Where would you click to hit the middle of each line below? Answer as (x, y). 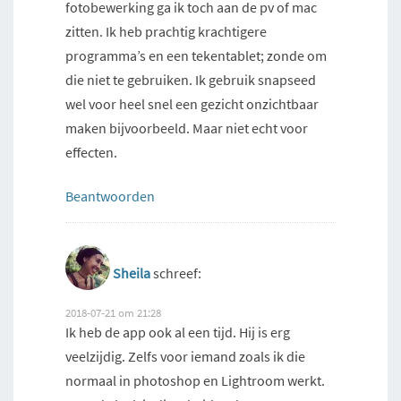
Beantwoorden (110, 196)
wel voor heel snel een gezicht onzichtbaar (192, 104)
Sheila (132, 273)
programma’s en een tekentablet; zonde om (196, 56)
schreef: (177, 273)
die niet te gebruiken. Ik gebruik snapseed (191, 80)
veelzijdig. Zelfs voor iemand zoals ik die (185, 357)
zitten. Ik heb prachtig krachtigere (166, 32)
